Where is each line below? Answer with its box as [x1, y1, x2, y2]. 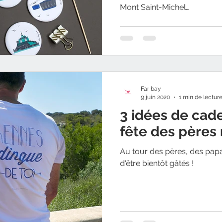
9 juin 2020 [141, 93, 170, 101]
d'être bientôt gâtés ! [120, 159, 194, 168]
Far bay [141, 85, 161, 92]
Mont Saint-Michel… [120, 2, 189, 12]
